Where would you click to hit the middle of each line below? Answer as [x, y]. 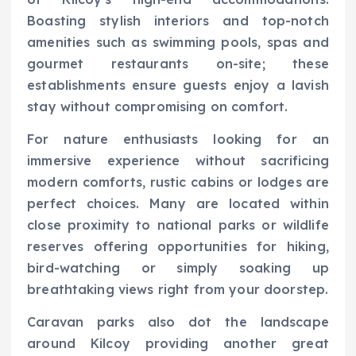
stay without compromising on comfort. [158, 107]
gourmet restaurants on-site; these [178, 64]
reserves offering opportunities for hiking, [178, 247]
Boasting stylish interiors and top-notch [178, 21]
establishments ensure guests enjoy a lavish [178, 85]
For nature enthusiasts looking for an [178, 139]
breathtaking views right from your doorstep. [178, 290]
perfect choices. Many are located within [178, 204]
